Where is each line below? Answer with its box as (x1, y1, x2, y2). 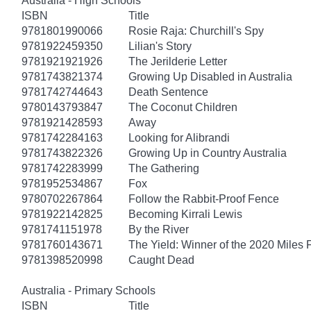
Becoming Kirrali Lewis (128, 208, 242, 220)
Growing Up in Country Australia (128, 146, 287, 159)
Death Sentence (128, 85, 208, 98)
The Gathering (128, 162, 199, 174)
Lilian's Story (128, 40, 192, 52)
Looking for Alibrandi (128, 131, 230, 144)
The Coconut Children (128, 101, 237, 113)
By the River (128, 223, 189, 235)
